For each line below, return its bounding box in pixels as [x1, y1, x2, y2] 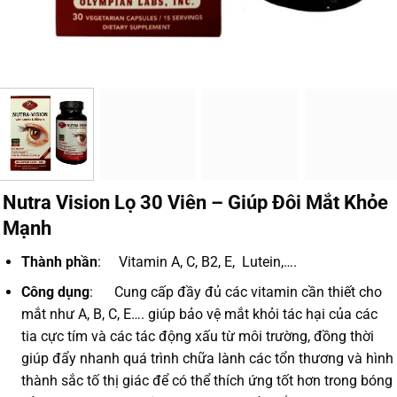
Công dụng [20, 284, 90, 301]
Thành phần [20, 253, 97, 270]
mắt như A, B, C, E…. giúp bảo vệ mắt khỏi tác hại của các [20, 306, 378, 323]
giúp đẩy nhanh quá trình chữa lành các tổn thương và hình [20, 350, 393, 368]
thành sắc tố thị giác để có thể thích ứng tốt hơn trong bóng [20, 372, 393, 390]
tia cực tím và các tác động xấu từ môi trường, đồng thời [20, 328, 374, 346]
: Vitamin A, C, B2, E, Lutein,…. [97, 253, 297, 270]
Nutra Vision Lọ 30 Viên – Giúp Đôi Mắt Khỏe [3, 190, 388, 214]
